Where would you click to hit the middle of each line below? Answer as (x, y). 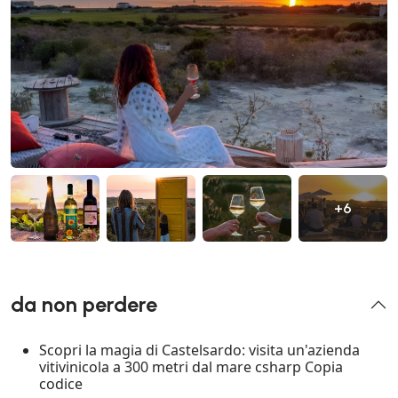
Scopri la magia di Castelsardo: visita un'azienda (199, 350)
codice (61, 384)
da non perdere (84, 305)
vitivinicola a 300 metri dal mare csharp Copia (191, 367)
